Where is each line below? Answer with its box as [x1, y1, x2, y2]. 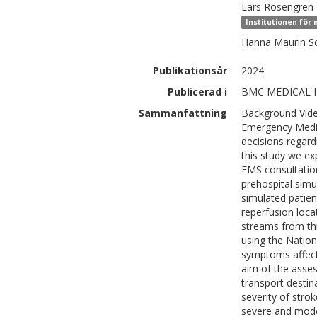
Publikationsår [153, 64, 227, 77]
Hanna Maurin [241, 35, 306, 49]
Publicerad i [168, 85, 227, 98]
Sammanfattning [139, 106, 227, 120]
